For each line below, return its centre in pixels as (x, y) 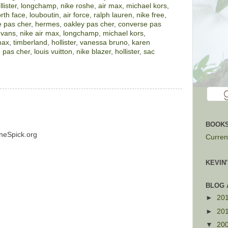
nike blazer (94, 51)
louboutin (44, 15)
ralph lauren (113, 15)
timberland (30, 42)
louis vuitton (53, 51)
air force (76, 15)
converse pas (140, 24)
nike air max (39, 33)
